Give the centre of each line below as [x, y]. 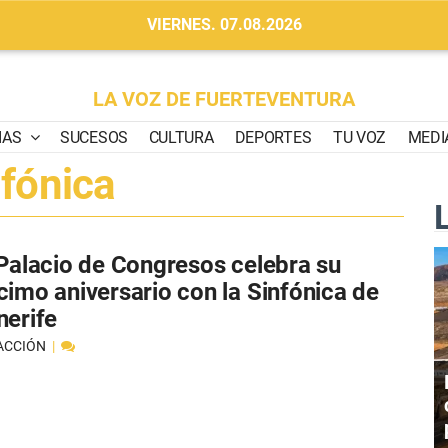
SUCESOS [94, 137]
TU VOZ [359, 137]
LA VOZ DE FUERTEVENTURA [224, 99]
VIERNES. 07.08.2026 [224, 24]
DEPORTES [273, 137]
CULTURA [181, 137]
